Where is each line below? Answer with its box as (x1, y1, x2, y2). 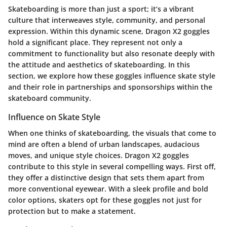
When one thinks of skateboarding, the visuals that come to (8, 128, 216, 138)
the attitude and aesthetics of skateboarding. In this (8, 59, 190, 69)
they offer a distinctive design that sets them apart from (8, 172, 204, 182)
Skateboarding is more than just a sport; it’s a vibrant (8, 4, 194, 14)
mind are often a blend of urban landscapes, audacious (8, 139, 200, 149)
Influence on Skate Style (8, 111, 100, 123)
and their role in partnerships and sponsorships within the (8, 82, 212, 92)
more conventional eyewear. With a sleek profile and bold (8, 183, 208, 194)
